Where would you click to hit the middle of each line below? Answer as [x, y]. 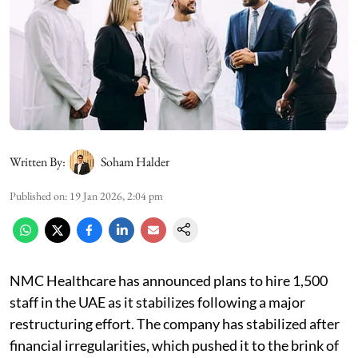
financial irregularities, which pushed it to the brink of [174, 345]
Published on [37, 195]
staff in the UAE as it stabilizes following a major [157, 302]
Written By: [38, 161]
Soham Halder [135, 161]
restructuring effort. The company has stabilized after [175, 323]
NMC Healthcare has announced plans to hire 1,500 [169, 280]
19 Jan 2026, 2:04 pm [116, 195]
